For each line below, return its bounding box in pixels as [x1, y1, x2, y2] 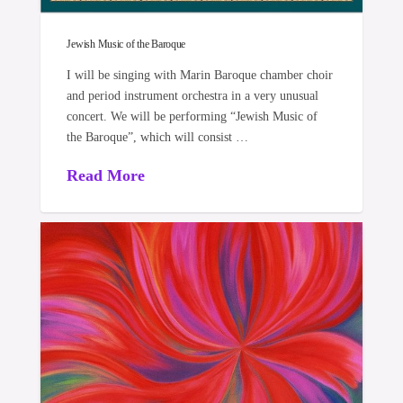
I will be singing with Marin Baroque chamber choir [67, 68, 334, 83]
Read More [67, 166, 146, 184]
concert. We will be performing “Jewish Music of [67, 110, 318, 124]
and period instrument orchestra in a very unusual [67, 89, 319, 103]
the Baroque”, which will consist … [67, 130, 249, 145]
